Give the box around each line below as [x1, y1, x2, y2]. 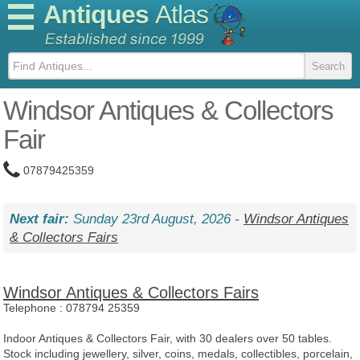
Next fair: [10, 211, 69, 227]
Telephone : [3, 301, 66, 314]
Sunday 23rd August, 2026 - [69, 211, 243, 227]
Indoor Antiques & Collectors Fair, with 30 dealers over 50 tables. [3, 332, 332, 345]
